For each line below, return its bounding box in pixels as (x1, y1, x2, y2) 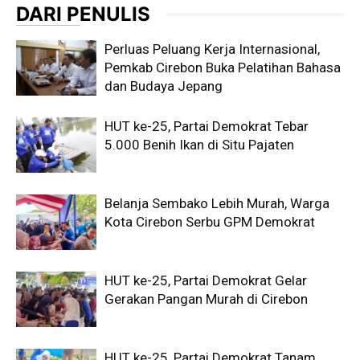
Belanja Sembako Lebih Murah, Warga (104, 195, 329, 211)
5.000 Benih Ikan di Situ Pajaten (104, 137, 294, 153)
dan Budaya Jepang (104, 78, 223, 94)
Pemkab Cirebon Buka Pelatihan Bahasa (104, 59, 341, 76)
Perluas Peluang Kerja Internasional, (104, 41, 320, 57)
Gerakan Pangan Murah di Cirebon (104, 291, 308, 307)
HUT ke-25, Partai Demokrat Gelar (104, 272, 307, 288)
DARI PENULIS (16, 2, 150, 26)
